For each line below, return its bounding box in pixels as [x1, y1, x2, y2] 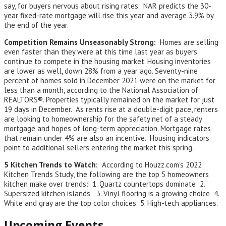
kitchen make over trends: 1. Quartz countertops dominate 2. [4, 179, 205, 189]
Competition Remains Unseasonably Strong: [4, 37, 160, 47]
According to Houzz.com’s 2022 [102, 160, 202, 170]
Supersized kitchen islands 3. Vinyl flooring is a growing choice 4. [4, 189, 219, 199]
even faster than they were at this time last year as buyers [4, 47, 197, 57]
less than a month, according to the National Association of [4, 85, 198, 95]
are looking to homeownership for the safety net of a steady [4, 114, 202, 124]
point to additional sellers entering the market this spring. [4, 143, 194, 153]
